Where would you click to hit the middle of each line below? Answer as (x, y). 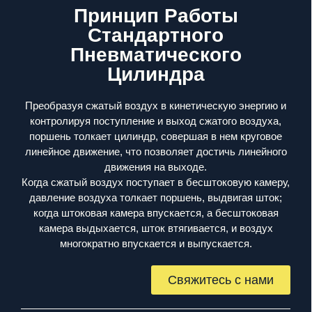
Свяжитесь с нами (221, 280)
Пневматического (156, 55)
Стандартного (156, 35)
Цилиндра (156, 74)
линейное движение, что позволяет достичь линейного (156, 151)
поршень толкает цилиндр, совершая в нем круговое (156, 136)
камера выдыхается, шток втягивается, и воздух (156, 228)
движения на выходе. (156, 167)
